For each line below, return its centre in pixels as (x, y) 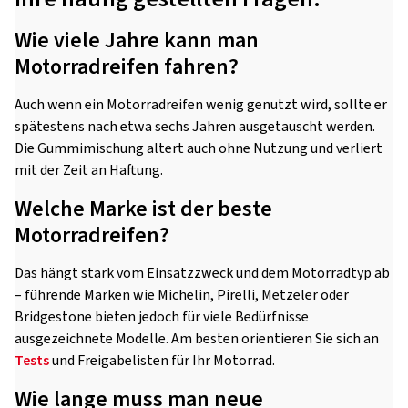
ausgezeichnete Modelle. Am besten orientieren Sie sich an (197, 339)
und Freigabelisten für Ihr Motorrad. (162, 361)
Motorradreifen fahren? (127, 67)
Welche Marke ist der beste (143, 209)
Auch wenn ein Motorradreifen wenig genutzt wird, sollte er (201, 105)
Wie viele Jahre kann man (137, 41)
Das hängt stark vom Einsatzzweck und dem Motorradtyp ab (202, 274)
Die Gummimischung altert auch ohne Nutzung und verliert (199, 149)
